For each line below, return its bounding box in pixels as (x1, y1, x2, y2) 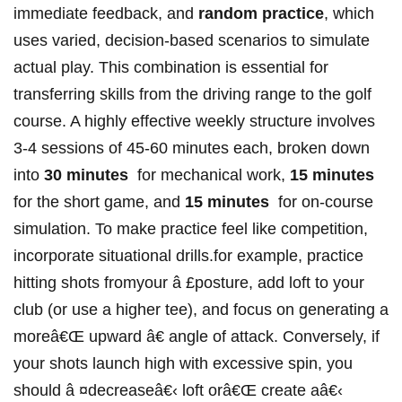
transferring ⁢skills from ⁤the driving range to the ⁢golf (13, 85, 371, 104)
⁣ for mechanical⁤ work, (128, 166, 290, 185)
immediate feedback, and (13, 4, 198, 23)
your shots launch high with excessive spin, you (13, 354, 353, 373)
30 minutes (44, 166, 128, 185)
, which (324, 4, 374, 23)
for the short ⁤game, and (13, 193, 185, 212)
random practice (198, 4, 324, 23)
